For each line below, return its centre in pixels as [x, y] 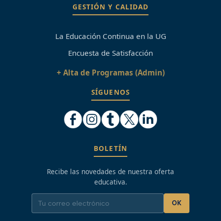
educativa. [110, 182]
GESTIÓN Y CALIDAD [110, 7]
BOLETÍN [110, 148]
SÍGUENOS [110, 92]
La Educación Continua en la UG [110, 36]
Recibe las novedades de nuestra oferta [110, 172]
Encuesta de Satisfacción [110, 53]
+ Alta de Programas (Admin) [110, 72]
